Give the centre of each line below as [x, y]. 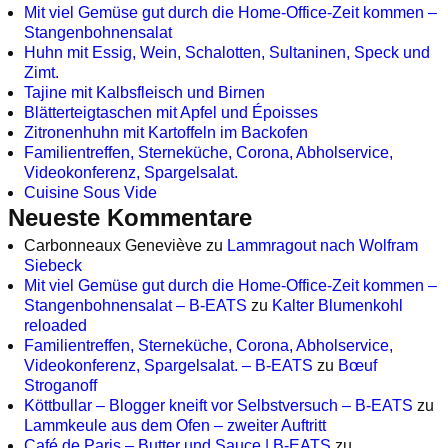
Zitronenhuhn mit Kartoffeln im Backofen [166, 133]
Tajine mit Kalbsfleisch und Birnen [144, 93]
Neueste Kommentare [130, 218]
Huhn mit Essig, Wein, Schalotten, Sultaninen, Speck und [227, 53]
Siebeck [53, 265]
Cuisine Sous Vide [90, 193]
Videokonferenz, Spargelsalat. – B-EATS [168, 365]
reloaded [55, 325]
